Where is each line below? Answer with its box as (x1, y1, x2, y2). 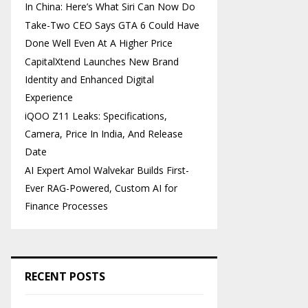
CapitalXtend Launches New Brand (25, 55, 179, 68)
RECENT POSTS (25, 269, 105, 284)
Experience (25, 91, 73, 104)
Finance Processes (25, 199, 108, 212)
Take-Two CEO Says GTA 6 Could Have (25, 19, 199, 32)
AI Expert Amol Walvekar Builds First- (25, 164, 189, 177)
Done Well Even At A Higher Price (25, 36, 173, 49)
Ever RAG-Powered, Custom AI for (25, 181, 177, 195)
